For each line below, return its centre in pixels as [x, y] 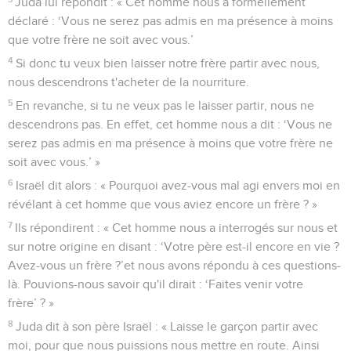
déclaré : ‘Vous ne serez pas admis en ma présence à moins [170, 21]
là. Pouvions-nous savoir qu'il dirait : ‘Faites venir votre [156, 284]
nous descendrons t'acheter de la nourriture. [128, 82]
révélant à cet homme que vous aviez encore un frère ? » [163, 204]
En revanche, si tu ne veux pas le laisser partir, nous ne [165, 105]
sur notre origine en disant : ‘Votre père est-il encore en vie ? [174, 246]
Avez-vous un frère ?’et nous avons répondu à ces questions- [174, 265]
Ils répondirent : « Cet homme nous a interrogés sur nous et [177, 228]
